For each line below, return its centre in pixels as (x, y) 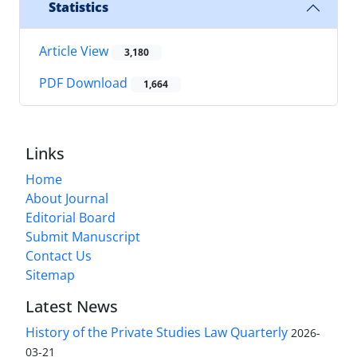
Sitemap (50, 275)
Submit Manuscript (83, 237)
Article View (75, 51)
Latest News (72, 307)
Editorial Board (71, 218)
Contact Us (59, 256)
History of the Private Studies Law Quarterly (157, 333)
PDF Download (85, 83)
